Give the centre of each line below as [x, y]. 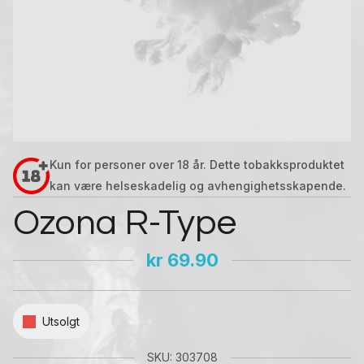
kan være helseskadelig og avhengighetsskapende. [198, 186]
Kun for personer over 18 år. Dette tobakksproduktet [197, 165]
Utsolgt [61, 321]
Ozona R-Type [125, 223]
